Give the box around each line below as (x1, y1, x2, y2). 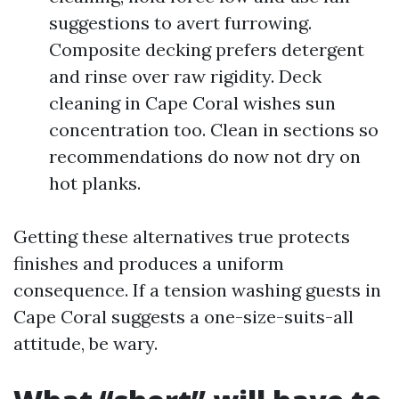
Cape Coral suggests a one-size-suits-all (13, 305, 354, 328)
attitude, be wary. (13, 332, 158, 354)
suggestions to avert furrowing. (49, 12, 312, 34)
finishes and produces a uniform (13, 252, 284, 274)
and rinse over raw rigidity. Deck (49, 65, 322, 87)
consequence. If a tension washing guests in (13, 279, 381, 301)
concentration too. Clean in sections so (49, 118, 379, 141)
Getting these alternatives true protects (13, 225, 350, 248)
